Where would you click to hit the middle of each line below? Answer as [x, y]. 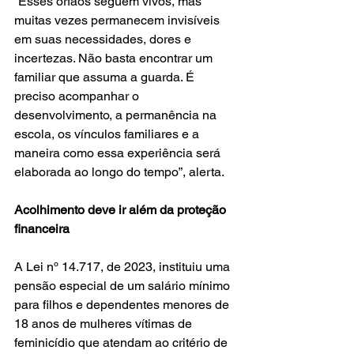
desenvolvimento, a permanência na [117, 115]
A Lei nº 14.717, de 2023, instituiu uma [124, 267]
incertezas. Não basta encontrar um [115, 58]
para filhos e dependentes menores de [123, 305]
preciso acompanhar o [78, 96]
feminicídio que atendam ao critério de [122, 343]
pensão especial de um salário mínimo [124, 286]
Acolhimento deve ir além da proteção [122, 210]
